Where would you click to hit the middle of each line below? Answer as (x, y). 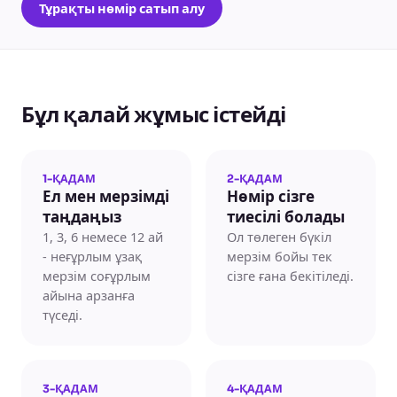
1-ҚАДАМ (69, 179)
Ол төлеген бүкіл (279, 237)
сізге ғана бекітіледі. (290, 276)
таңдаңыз (82, 218)
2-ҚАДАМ (255, 179)
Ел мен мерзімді (106, 197)
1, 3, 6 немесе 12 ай (103, 237)
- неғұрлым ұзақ (92, 256)
